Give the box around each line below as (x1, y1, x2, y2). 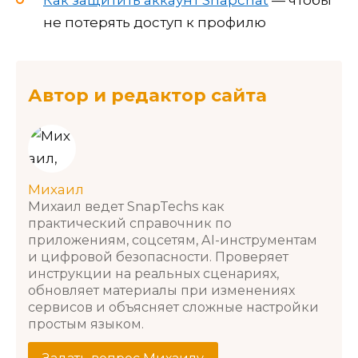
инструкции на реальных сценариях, (28, 265, 279, 282)
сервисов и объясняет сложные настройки (28, 299, 319, 316)
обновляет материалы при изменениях (28, 282, 295, 299)
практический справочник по (28, 215, 232, 232)
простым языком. (28, 316, 144, 332)
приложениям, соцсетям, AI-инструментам (28, 232, 317, 249)
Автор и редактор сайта (28, 85, 267, 107)
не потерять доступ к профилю (43, 14, 266, 31)
